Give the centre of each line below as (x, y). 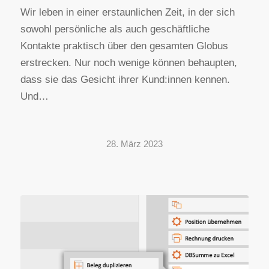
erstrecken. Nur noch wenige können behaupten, (128, 63)
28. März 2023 (134, 144)
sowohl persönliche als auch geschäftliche (115, 29)
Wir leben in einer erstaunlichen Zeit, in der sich (127, 13)
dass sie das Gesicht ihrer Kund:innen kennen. (126, 80)
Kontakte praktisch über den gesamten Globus (124, 46)
